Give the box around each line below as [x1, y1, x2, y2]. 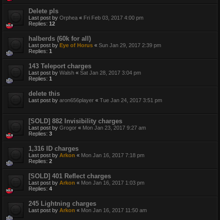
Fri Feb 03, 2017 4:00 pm [83, 15, 143, 21]
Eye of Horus [59, 42, 93, 49]
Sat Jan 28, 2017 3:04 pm [80, 70, 141, 76]
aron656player [59, 97, 94, 104]
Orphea [59, 15, 78, 21]
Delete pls [28, 7, 58, 15]
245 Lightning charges [28, 200, 96, 208]
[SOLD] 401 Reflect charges [28, 172, 111, 180]
